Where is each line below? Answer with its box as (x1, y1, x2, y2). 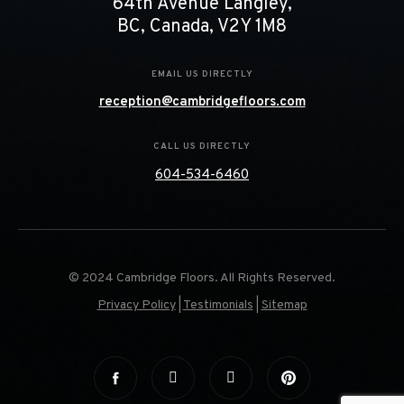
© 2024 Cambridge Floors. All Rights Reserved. (69, 271, 335, 287)
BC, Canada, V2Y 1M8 (117, 15, 287, 40)
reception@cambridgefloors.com (98, 94, 306, 112)
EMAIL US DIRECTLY (151, 69, 253, 81)
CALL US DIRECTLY (153, 141, 251, 153)
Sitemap (261, 298, 308, 314)
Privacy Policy (96, 298, 176, 314)
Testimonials (182, 298, 253, 314)
